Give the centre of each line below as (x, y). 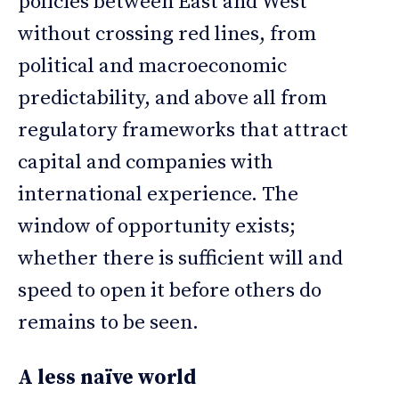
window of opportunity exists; (157, 226)
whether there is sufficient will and (180, 258)
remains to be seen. (108, 322)
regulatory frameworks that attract (183, 130)
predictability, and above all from (172, 98)
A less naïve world (107, 378)
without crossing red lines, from (167, 34)
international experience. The (158, 194)
